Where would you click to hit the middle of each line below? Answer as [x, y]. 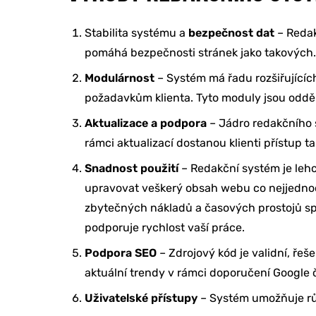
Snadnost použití [132, 169]
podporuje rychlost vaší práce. [165, 228]
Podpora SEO [121, 253]
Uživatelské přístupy [141, 298]
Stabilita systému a [136, 33]
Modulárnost [120, 78]
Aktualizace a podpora [146, 123]
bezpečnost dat [231, 33]
